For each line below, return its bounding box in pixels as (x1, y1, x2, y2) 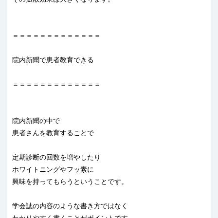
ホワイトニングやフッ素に (12, 165, 94, 174)
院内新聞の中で (12, 117, 60, 125)
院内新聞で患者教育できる (12, 56, 94, 64)
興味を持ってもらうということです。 (12, 178, 128, 186)
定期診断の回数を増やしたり (12, 153, 101, 162)
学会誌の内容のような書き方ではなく (12, 202, 128, 210)
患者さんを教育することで (12, 129, 94, 137)
